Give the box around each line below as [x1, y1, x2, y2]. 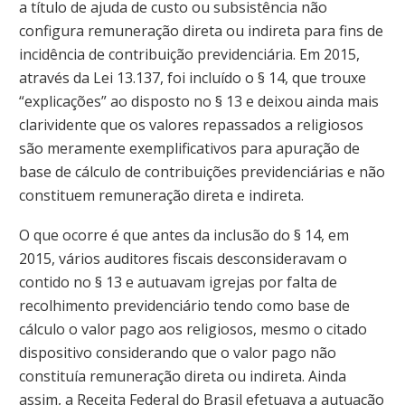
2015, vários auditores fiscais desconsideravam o [19, 248, 347, 268]
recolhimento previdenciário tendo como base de [19, 295, 350, 316]
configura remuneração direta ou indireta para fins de [19, 21, 383, 42]
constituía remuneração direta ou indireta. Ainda [19, 365, 346, 386]
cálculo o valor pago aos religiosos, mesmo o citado [19, 318, 367, 339]
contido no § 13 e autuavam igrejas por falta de [19, 271, 337, 292]
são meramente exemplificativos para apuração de [19, 138, 360, 159]
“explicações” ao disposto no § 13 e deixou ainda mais [19, 91, 379, 112]
